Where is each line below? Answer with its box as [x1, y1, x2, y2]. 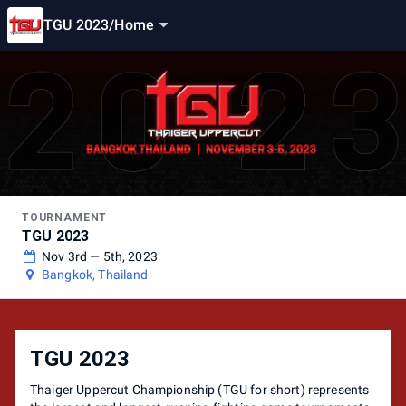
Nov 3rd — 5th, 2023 [42, 249, 158, 264]
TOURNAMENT [22, 211, 108, 224]
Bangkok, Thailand [42, 267, 149, 282]
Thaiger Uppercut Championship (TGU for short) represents [30, 382, 370, 397]
